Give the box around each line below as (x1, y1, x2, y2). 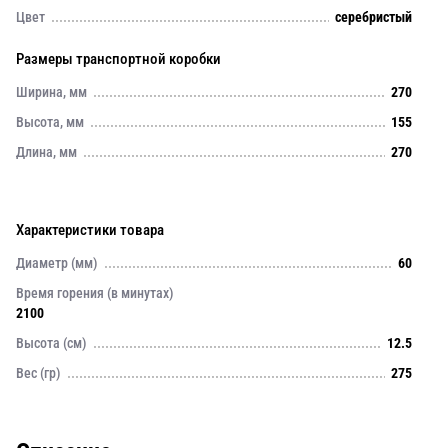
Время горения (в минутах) (16, 285, 174, 301)
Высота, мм (16, 114, 84, 130)
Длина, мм (16, 144, 77, 160)
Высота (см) (16, 335, 87, 351)
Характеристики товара (16, 221, 164, 239)
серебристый (335, 9, 412, 25)
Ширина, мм (16, 84, 87, 100)
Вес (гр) (16, 365, 61, 381)
